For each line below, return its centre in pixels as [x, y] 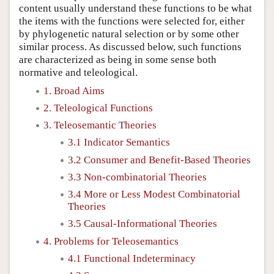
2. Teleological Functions [98, 108]
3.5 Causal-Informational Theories [143, 224]
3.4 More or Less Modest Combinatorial [154, 194]
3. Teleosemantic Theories [100, 125]
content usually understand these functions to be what [135, 8]
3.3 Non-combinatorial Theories [137, 177]
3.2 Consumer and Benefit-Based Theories [159, 160]
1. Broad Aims [74, 91]
